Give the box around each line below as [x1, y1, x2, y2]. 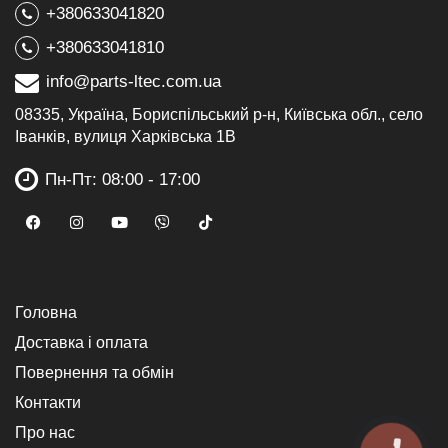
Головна [15, 304, 77, 321]
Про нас [15, 424, 75, 441]
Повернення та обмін [15, 364, 174, 381]
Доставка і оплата [15, 334, 148, 351]
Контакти [15, 394, 81, 411]
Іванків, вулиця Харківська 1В [15, 128, 236, 145]
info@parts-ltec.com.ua [46, 72, 221, 91]
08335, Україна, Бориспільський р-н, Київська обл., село [15, 106, 423, 123]
